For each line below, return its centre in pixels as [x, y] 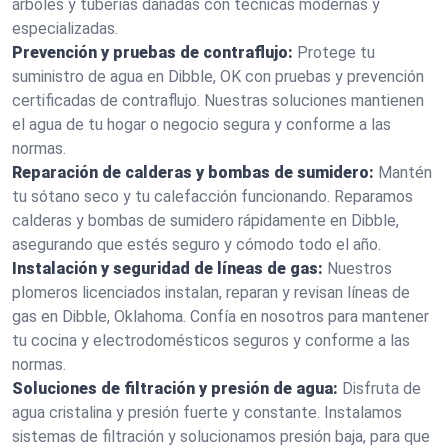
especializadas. [65, 28]
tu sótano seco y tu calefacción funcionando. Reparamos [212, 196]
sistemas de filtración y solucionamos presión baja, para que [221, 436]
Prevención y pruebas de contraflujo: [152, 52]
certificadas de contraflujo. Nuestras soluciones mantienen [218, 100]
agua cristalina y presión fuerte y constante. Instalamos [207, 412]
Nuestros [359, 268]
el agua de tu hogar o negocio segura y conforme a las [201, 124]
